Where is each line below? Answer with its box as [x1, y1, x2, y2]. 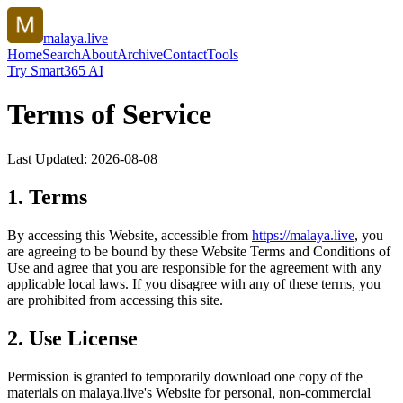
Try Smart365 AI [7, 63, 103, 78]
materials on [7, 384, 76, 400]
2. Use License [7, 326, 138, 350]
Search [42, 47, 81, 62]
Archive [117, 47, 163, 62]
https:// [252, 227, 290, 243]
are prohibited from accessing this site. [7, 291, 223, 308]
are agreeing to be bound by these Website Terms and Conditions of [7, 243, 390, 259]
